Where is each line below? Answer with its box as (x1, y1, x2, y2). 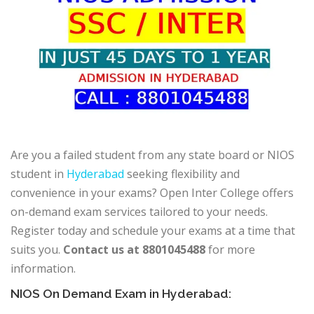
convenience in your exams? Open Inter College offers (11, 185, 294, 201)
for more (208, 242, 255, 258)
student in (11, 166, 67, 182)
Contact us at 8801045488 (63, 242, 208, 258)
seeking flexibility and (124, 166, 240, 182)
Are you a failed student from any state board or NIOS (11, 147, 294, 163)
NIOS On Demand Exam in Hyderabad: (11, 287, 231, 301)
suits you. (11, 242, 63, 258)
